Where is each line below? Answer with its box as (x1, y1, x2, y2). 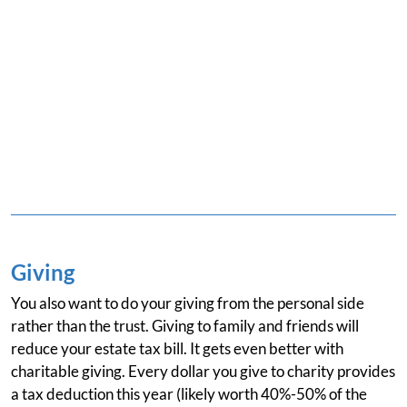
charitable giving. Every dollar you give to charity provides (11, 362, 395, 381)
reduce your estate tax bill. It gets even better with (11, 339, 343, 358)
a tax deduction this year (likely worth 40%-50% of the (11, 384, 367, 403)
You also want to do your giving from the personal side (11, 293, 364, 313)
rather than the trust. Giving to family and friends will (11, 316, 359, 335)
